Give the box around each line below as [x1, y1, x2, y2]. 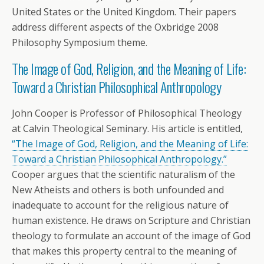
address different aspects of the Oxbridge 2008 [12, 21, 219, 34]
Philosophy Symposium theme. [12, 36, 147, 49]
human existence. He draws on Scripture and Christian [12, 214, 250, 227]
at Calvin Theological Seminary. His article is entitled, [12, 122, 243, 136]
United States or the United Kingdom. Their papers [12, 5, 236, 19]
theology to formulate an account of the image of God [12, 229, 250, 243]
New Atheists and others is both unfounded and [12, 183, 224, 197]
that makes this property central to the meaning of [12, 245, 237, 258]
